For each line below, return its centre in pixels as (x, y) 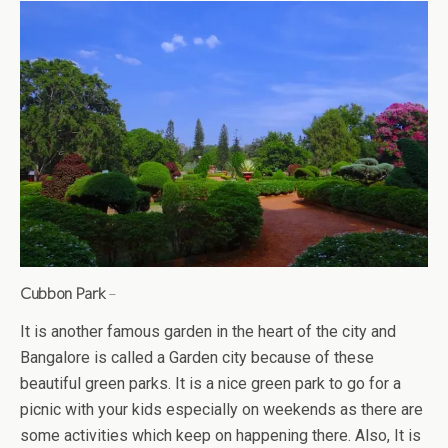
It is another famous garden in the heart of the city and (208, 331)
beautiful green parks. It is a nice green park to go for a (210, 383)
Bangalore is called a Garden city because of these (197, 357)
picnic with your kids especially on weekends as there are (221, 409)
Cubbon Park (63, 292)
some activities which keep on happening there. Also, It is (220, 435)
